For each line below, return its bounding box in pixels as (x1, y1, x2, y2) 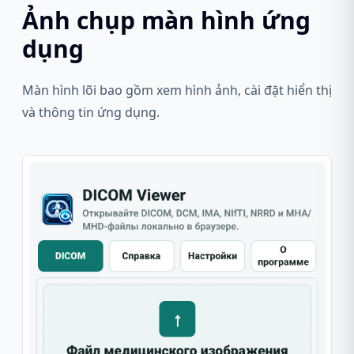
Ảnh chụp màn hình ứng (22, 4, 311, 36)
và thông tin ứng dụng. (22, 104, 160, 121)
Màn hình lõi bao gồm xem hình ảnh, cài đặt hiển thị (22, 81, 332, 99)
